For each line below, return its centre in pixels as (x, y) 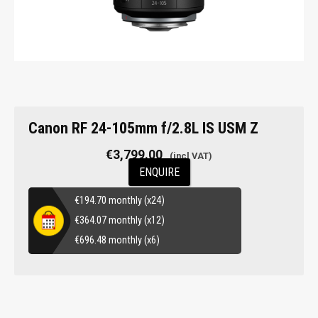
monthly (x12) (136, 220)
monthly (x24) (136, 201)
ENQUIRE (159, 172)
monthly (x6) (133, 240)
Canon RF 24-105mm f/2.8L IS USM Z (143, 128)
